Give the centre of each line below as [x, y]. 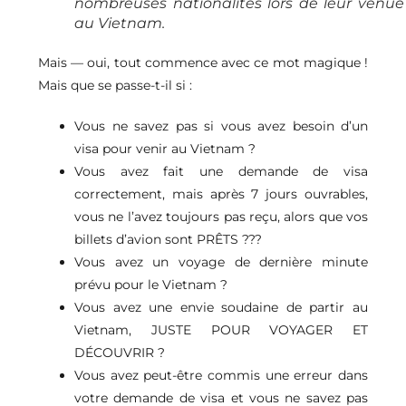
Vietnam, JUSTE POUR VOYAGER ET [221, 329]
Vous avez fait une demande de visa [221, 171]
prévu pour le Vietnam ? [151, 284]
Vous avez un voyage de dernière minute [221, 261]
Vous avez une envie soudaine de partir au [221, 307]
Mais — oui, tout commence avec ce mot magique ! [203, 62]
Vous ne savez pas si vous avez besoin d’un [221, 126]
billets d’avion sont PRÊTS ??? [168, 239]
